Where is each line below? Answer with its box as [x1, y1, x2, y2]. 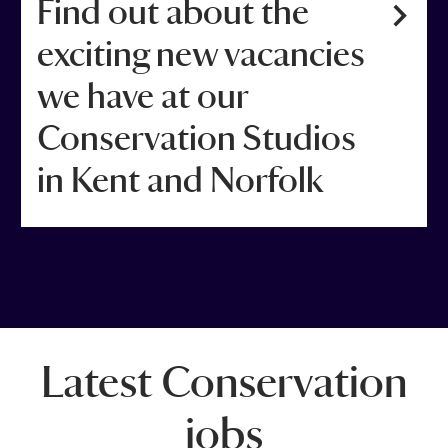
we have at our [36, 75, 247, 119]
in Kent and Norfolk [36, 159, 324, 203]
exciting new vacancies [36, 33, 365, 77]
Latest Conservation [40, 355, 407, 410]
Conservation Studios [36, 117, 356, 161]
